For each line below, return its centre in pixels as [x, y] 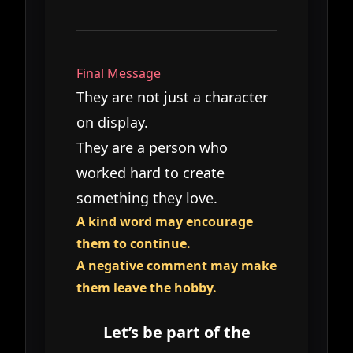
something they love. [147, 197]
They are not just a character [172, 97]
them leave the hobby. [147, 287]
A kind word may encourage [165, 221]
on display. [112, 122]
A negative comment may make [176, 265]
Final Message [119, 73]
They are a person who [152, 147]
